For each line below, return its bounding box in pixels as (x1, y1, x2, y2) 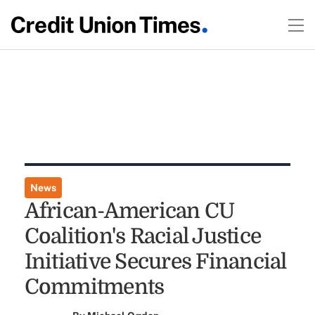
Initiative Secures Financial (24, 250, 287, 274)
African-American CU (24, 199, 235, 223)
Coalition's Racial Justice (24, 224, 262, 248)
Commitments (24, 275, 169, 299)
